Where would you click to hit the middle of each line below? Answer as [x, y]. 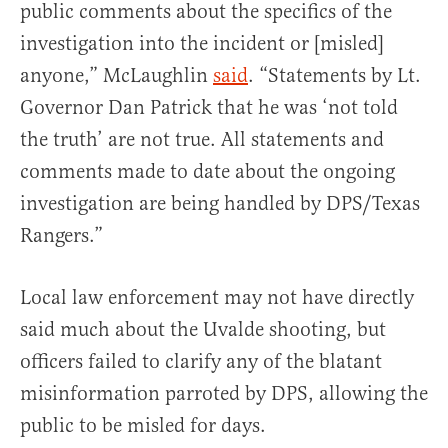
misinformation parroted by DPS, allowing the [224, 393]
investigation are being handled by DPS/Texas [220, 203]
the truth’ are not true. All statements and [202, 139]
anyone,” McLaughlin [116, 75]
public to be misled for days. [143, 425]
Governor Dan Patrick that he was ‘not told [209, 107]
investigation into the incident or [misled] [202, 43]
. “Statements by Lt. [334, 75]
